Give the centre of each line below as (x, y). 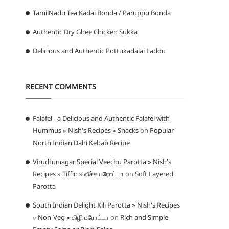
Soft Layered (154, 174)
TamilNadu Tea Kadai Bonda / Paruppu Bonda (102, 13)
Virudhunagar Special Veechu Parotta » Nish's (102, 161)
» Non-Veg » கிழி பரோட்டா (71, 217)
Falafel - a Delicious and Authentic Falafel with (101, 118)
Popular (162, 130)
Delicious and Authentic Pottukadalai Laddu (99, 50)
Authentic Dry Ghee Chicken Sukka (85, 31)
